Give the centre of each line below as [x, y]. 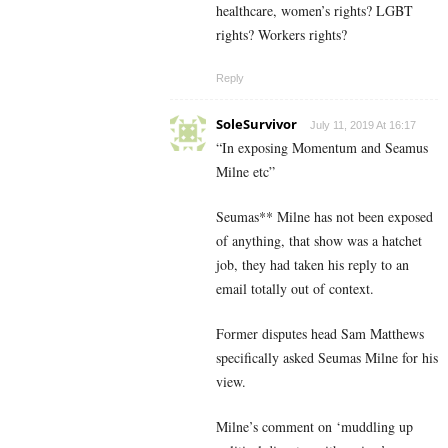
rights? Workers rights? [281, 35]
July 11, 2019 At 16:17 [363, 125]
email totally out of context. [295, 289]
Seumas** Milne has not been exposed [324, 217]
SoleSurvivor [256, 124]
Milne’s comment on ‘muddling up [314, 427]
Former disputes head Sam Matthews [320, 334]
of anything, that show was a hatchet [319, 241]
